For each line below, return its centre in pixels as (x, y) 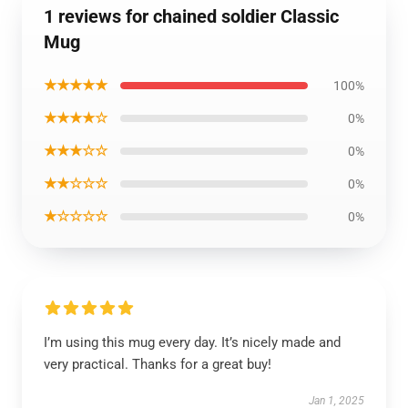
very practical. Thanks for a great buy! (158, 364)
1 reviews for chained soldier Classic (191, 16)
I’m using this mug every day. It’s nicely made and (192, 342)
